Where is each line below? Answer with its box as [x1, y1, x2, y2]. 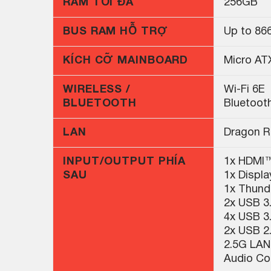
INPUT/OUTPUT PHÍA [63, 157, 186, 168]
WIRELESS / [63, 85, 131, 96]
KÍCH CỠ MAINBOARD [63, 56, 189, 67]
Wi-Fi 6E [224, 85, 265, 96]
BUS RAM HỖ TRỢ [63, 27, 168, 38]
